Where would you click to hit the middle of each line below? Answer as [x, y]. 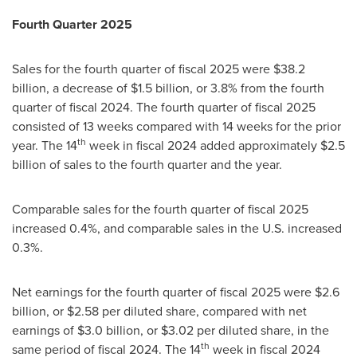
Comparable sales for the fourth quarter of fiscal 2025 [160, 209]
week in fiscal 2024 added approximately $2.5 [216, 145]
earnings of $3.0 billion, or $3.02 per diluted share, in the [171, 330]
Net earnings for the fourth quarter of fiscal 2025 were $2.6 [176, 292]
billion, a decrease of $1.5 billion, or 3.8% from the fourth [168, 88]
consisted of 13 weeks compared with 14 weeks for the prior [177, 126]
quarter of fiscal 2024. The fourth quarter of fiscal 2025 [164, 107]
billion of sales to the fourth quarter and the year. [147, 165]
